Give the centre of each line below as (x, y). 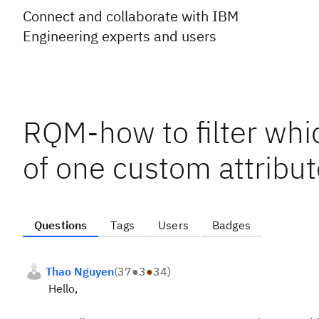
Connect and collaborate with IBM (131, 16)
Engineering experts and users (120, 36)
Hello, (62, 288)
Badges (231, 225)
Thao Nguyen (80, 271)
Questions (61, 225)
